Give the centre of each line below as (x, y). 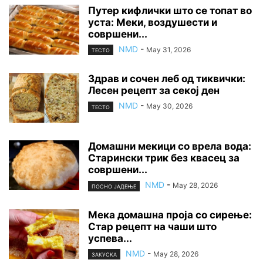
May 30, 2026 (169, 106)
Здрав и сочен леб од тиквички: (167, 79)
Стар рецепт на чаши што (152, 226)
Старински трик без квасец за (164, 158)
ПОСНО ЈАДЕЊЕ (114, 186)
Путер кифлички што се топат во (170, 11)
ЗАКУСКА (104, 254)
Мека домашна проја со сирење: (170, 215)
